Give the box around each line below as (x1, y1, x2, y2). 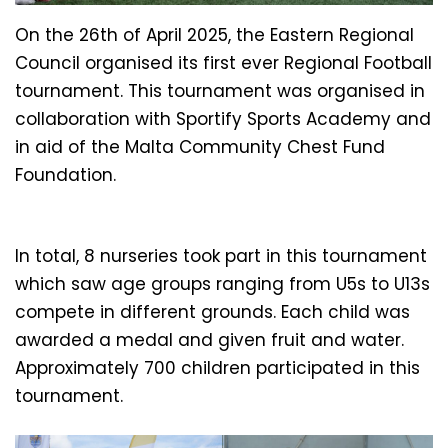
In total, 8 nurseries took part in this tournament (15, 243, 427, 268)
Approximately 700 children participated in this (15, 355, 420, 380)
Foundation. (15, 162, 116, 187)
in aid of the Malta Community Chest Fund (15, 134, 385, 159)
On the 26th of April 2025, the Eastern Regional (15, 22, 414, 47)
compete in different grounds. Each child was (15, 299, 410, 324)
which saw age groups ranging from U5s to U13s (15, 271, 430, 296)
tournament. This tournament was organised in (15, 78, 425, 103)
